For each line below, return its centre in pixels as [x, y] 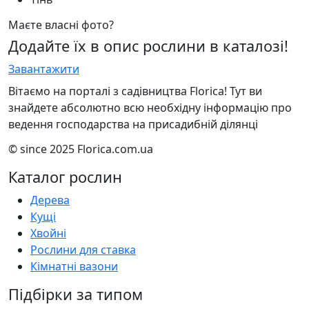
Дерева [50, 200]
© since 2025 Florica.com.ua [81, 149]
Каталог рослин [65, 177]
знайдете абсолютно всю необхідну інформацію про [150, 107]
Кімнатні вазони [74, 266]
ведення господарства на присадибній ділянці [133, 124]
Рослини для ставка [83, 249]
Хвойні [48, 233]
